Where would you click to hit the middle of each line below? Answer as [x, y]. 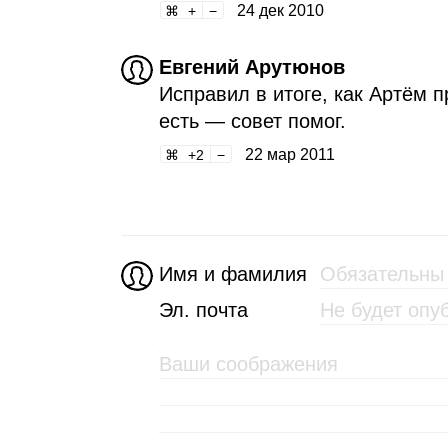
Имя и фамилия [232, 274]
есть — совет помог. [252, 121]
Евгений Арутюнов [251, 67]
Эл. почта [203, 310]
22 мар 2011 [289, 154]
